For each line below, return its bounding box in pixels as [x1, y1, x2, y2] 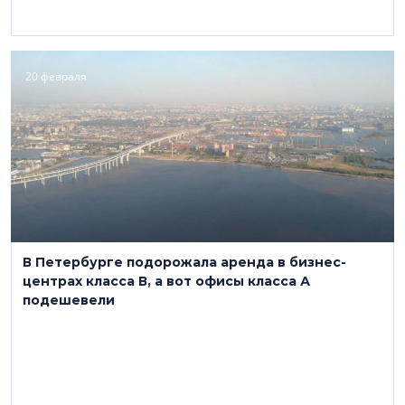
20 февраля [25, 69, 87, 84]
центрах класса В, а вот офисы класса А [23, 273, 310, 289]
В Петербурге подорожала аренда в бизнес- [23, 254, 346, 270]
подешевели [23, 292, 115, 308]
